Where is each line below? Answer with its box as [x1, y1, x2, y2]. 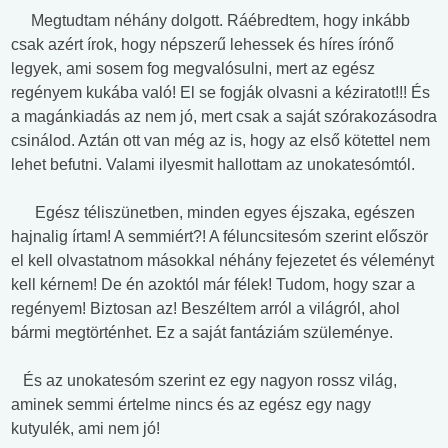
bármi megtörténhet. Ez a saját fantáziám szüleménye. [11, 324, 393, 342]
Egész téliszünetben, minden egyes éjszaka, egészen [11, 204, 415, 222]
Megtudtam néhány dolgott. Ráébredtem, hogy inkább [11, 12, 410, 30]
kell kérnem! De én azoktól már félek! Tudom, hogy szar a [11, 276, 415, 294]
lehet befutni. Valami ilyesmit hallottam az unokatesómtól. [11, 156, 419, 174]
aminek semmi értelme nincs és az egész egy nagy [11, 396, 371, 414]
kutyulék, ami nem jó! [11, 420, 164, 438]
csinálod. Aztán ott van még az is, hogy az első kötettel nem [11, 132, 430, 150]
